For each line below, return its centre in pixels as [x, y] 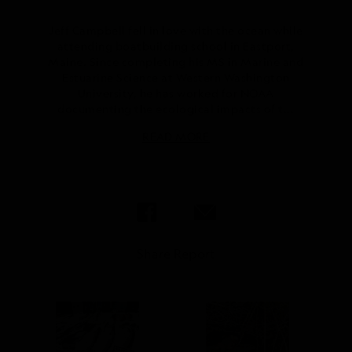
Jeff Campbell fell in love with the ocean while [176, 31]
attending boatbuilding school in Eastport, [176, 46]
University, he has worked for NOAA [176, 93]
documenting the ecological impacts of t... [176, 109]
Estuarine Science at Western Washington [176, 78]
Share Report [176, 254]
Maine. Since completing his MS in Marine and [176, 62]
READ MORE [176, 137]
